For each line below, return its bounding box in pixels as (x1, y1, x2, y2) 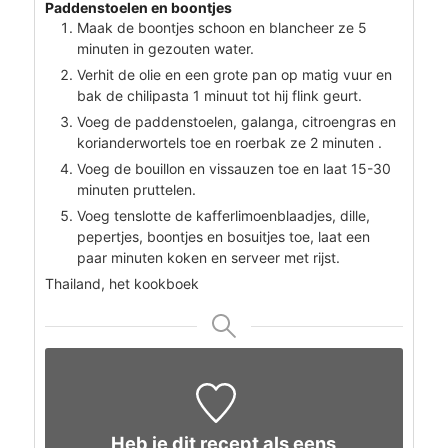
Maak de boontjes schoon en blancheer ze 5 (76, 18, 367, 36)
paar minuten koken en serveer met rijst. (76, 248, 340, 266)
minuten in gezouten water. (76, 39, 254, 57)
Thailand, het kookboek (44, 274, 199, 292)
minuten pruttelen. (76, 180, 196, 198)
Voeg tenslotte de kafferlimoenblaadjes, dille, (76, 206, 370, 224)
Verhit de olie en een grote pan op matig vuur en (76, 65, 392, 83)
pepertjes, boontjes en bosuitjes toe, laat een (76, 227, 370, 245)
